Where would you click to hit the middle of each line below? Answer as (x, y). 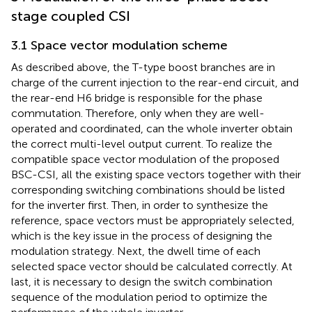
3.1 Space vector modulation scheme (119, 45)
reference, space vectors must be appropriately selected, (153, 220)
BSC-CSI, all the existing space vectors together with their (156, 174)
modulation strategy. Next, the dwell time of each (136, 251)
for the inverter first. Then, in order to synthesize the (140, 205)
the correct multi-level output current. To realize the (142, 143)
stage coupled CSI (71, 16)
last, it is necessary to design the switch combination (142, 281)
